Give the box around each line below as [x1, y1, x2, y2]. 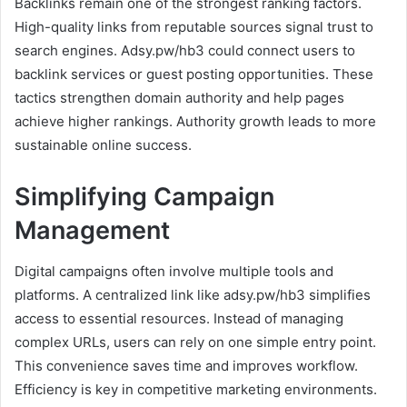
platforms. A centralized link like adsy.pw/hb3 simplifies [15, 285, 371, 303]
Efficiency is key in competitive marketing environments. [15, 380, 377, 398]
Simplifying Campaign [15, 182, 274, 213]
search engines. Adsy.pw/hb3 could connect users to [15, 42, 355, 60]
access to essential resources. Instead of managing [15, 309, 343, 327]
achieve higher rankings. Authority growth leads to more [15, 113, 376, 131]
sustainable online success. [15, 136, 192, 154]
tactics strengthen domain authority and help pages [15, 89, 344, 107]
